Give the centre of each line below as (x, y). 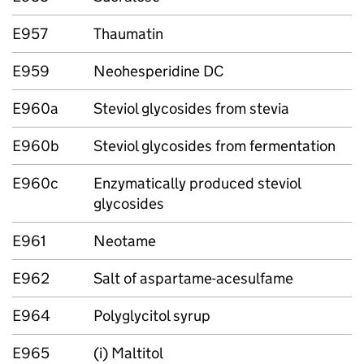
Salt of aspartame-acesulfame (193, 278)
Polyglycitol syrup (152, 316)
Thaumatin (128, 34)
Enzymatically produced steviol (197, 183)
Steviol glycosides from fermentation (214, 146)
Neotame (125, 241)
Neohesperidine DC (159, 71)
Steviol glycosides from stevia (191, 108)
